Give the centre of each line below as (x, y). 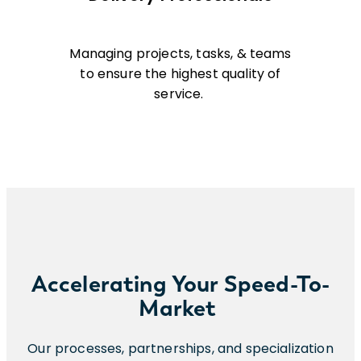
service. (180, 94)
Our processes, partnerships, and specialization (180, 348)
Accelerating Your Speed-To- (180, 283)
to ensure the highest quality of (180, 74)
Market (180, 307)
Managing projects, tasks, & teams (180, 54)
